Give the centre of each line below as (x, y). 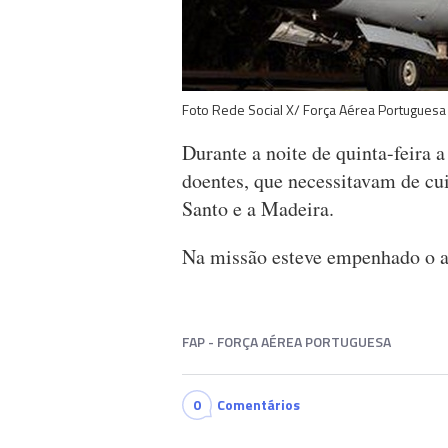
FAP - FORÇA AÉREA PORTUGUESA (286, 342)
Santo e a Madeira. (261, 209)
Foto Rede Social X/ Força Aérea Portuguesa (314, 110)
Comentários (258, 405)
